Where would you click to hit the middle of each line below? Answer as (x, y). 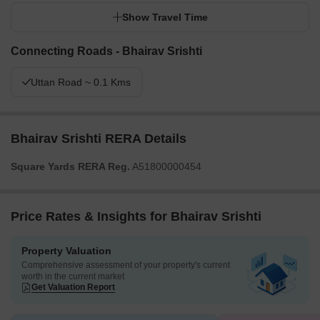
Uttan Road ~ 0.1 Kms (81, 82)
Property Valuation (66, 251)
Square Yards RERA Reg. (70, 167)
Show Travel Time (165, 17)
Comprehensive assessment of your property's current (126, 265)
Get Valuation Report (73, 287)
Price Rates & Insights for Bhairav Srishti (136, 217)
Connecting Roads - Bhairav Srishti (106, 51)
